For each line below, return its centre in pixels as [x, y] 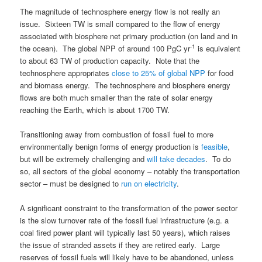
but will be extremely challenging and [84, 159]
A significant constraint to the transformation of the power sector [129, 208]
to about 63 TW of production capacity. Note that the [110, 61]
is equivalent [218, 49]
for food [220, 73]
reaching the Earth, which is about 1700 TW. [95, 110]
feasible [215, 147]
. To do [218, 159]
